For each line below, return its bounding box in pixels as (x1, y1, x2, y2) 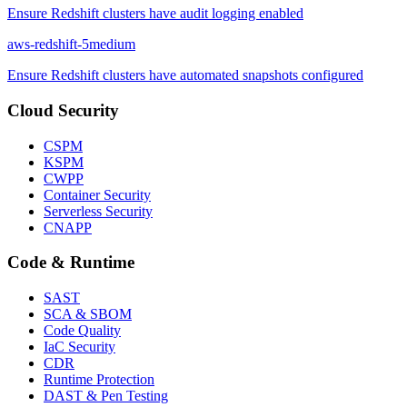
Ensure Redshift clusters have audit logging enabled (7, 5, 303, 22)
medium (89, 36, 135, 53)
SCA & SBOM (44, 306, 132, 323)
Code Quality (44, 323, 121, 339)
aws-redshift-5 (7, 36, 89, 53)
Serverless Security (44, 203, 153, 219)
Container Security (44, 186, 151, 203)
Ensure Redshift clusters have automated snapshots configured (7, 67, 363, 84)
